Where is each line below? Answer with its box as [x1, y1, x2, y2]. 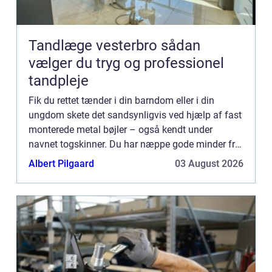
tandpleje [29, 72, 89, 89]
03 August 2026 [175, 157, 243, 169]
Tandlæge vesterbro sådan [29, 36, 161, 54]
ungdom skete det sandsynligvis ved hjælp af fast [29, 109, 242, 121]
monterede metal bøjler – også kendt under [29, 123, 212, 135]
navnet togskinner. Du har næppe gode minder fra [29, 138, 240, 150]
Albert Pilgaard [29, 157, 94, 169]
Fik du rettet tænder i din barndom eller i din [29, 94, 214, 106]
